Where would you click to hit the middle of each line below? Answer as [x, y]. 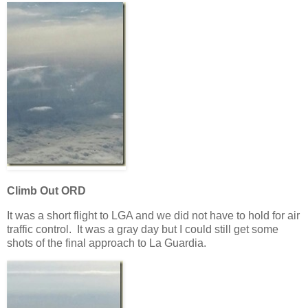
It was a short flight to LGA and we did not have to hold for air [153, 215]
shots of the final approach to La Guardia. [107, 243]
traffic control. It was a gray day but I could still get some [143, 229]
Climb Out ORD [46, 190]
